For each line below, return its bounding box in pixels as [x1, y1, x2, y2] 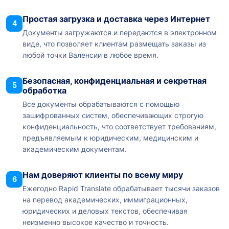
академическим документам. [22, 145, 127, 154]
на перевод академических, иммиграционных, [22, 195, 188, 204]
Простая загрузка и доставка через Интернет [22, 14, 210, 25]
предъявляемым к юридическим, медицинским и [22, 133, 198, 143]
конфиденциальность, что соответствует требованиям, [22, 122, 216, 131]
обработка [22, 85, 66, 96]
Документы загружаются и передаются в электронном [22, 28, 217, 37]
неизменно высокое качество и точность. [22, 218, 169, 227]
